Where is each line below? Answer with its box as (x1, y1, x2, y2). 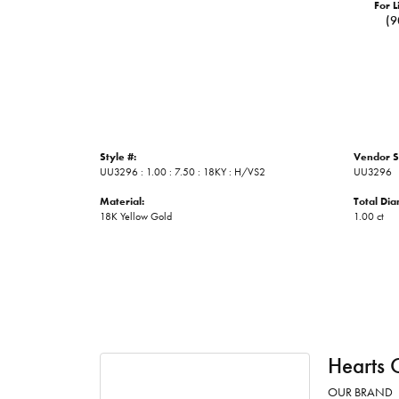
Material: (100, 194, 144, 208)
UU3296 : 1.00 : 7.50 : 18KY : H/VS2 (100, 165, 265, 178)
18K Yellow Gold (100, 209, 172, 223)
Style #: (100, 150, 136, 163)
